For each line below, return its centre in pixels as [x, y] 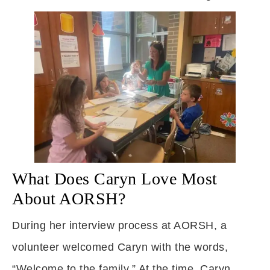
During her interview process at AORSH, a [119, 225]
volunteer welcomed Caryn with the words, [120, 247]
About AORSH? [69, 199]
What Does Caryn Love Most [115, 179]
